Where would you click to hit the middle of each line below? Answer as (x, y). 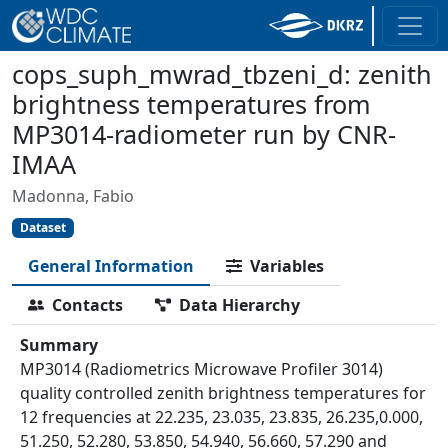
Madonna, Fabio (73, 196)
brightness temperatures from (191, 104)
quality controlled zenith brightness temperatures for (223, 393)
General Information (111, 266)
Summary (59, 345)
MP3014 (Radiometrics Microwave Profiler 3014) (201, 369)
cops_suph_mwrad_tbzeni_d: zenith (222, 74)
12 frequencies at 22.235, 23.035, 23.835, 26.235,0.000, (221, 417)
